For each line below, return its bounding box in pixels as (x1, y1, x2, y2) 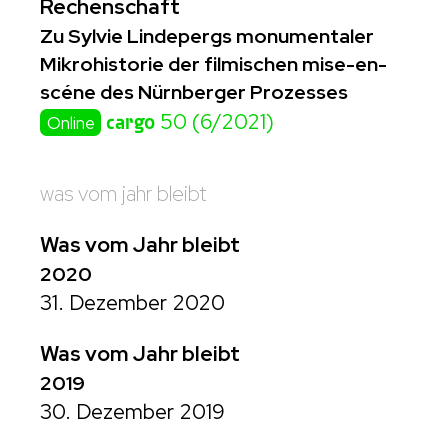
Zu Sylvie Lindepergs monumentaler (40, 23, 374, 49)
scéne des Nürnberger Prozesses (40, 79, 348, 105)
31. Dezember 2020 (40, 289, 225, 316)
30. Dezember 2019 (40, 398, 225, 425)
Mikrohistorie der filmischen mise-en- (40, 51, 387, 77)
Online (46, 112, 95, 134)
